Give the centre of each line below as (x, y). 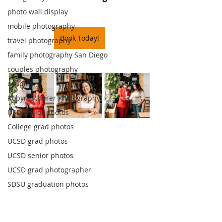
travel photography (39, 40)
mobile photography (41, 26)
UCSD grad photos (38, 141)
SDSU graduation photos (48, 184)
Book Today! (79, 38)
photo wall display (38, 12)
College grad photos (41, 127)
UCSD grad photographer (49, 170)
